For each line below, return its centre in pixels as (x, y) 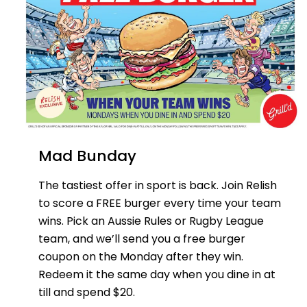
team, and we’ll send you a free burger (142, 238)
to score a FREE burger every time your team (160, 203)
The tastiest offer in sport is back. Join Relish (158, 185)
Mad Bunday (87, 156)
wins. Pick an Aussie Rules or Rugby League (151, 221)
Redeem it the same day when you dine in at (157, 274)
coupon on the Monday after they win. (141, 256)
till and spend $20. (87, 292)
